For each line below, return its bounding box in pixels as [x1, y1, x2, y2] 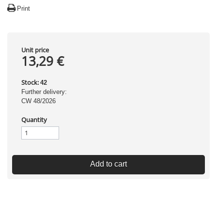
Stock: [21, 78, 39, 87]
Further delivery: [21, 88, 67, 95]
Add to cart [90, 160, 127, 168]
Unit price [21, 46, 49, 54]
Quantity [21, 115, 47, 124]
